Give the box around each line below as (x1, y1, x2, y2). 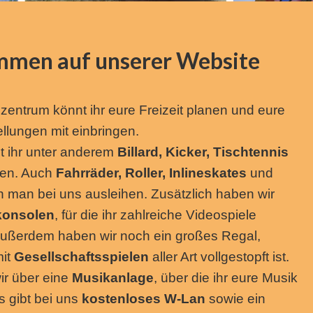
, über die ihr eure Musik (154, 270, 298, 285)
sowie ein (205, 291, 265, 306)
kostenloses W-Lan (82, 291, 205, 306)
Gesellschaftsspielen (14, 249, 149, 264)
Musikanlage (72, 270, 154, 285)
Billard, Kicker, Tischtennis (117, 145, 289, 159)
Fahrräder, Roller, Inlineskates (56, 166, 250, 180)
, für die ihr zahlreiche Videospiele (54, 208, 256, 222)
